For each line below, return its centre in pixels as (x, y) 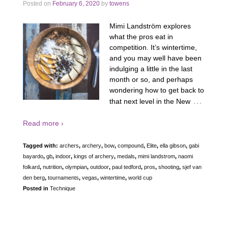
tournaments (63, 177)
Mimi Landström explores (150, 26)
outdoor (99, 167)
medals (126, 156)
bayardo (33, 156)
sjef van (192, 167)
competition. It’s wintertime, (153, 47)
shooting (169, 167)
